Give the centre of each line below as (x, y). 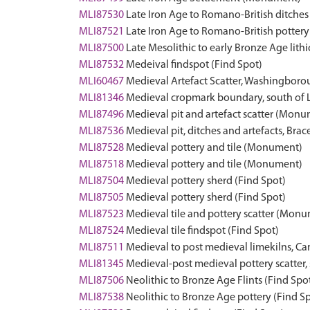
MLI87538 (101, 298)
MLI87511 (101, 248)
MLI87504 (101, 181)
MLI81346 (101, 98)
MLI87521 (101, 32)
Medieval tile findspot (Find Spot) (202, 231)
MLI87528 (101, 148)
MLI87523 (101, 215)
